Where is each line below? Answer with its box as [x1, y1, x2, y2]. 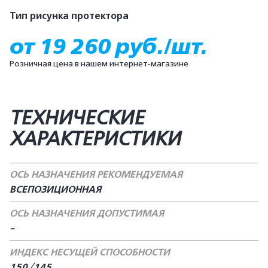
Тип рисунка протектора [10, 10, 129, 22]
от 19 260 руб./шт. [10, 34, 208, 59]
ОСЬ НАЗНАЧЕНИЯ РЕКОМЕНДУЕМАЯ [10, 169, 182, 181]
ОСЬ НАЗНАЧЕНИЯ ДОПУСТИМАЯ [10, 208, 164, 220]
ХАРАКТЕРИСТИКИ [10, 128, 181, 150]
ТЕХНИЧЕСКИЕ [10, 107, 144, 129]
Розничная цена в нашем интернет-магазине [10, 59, 188, 68]
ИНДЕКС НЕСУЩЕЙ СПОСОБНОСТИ [10, 246, 170, 258]
